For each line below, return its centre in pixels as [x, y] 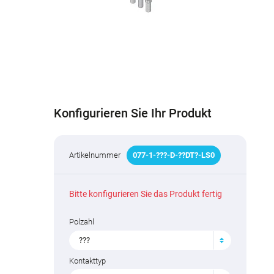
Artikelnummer [95, 155]
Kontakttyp [88, 261]
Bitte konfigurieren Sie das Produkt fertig [146, 194]
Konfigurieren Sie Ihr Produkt [133, 113]
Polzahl [82, 222]
